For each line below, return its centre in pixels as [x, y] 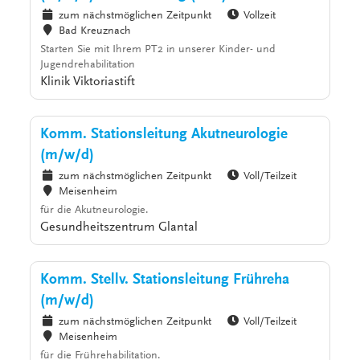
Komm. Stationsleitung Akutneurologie [164, 135]
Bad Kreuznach [94, 32]
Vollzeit [260, 16]
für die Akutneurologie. [95, 211]
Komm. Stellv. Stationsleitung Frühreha [165, 280]
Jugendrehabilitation [88, 65]
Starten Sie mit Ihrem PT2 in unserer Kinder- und [158, 50]
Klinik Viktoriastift [88, 82]
